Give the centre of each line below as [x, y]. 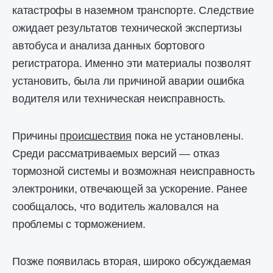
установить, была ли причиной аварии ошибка [128, 81]
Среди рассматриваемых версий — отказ [116, 154]
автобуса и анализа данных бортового [108, 46]
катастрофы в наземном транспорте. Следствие [133, 10]
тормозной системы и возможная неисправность [133, 171]
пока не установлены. [188, 136]
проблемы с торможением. [79, 224]
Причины [36, 136]
